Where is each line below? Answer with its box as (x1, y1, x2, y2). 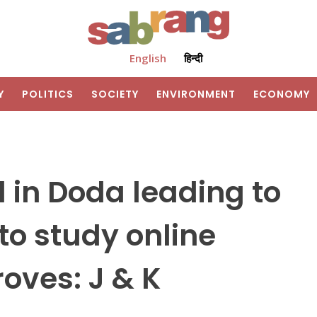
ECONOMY (253, 87, 310, 102)
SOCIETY (91, 87, 139, 102)
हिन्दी (183, 51, 202, 66)
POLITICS (22, 87, 74, 102)
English (129, 51, 166, 66)
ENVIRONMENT (156, 87, 236, 102)
